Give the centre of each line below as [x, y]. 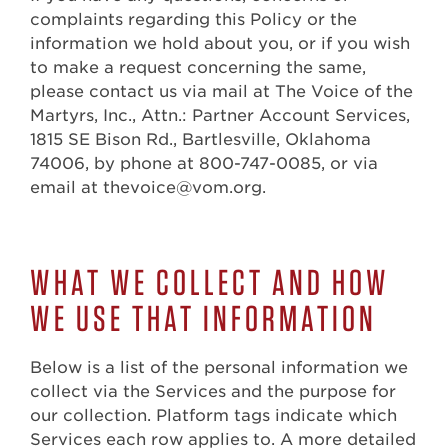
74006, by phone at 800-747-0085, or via [204, 164]
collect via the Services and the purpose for [213, 392]
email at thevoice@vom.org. [148, 188]
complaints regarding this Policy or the [193, 20]
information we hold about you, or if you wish [220, 44]
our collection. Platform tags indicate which [213, 416]
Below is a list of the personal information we [219, 368]
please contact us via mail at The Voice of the [221, 92]
